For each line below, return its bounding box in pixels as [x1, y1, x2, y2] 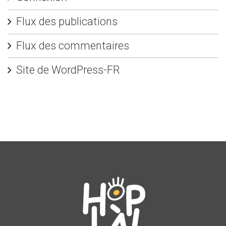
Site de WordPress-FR [16, 63, 120, 76]
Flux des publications [16, 15, 118, 28]
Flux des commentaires [16, 39, 129, 52]
